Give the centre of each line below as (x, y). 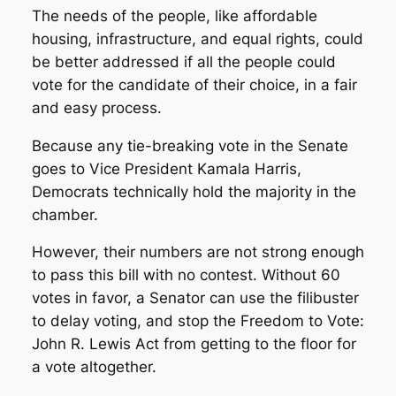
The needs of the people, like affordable (174, 15)
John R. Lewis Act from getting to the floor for (194, 344)
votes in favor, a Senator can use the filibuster (195, 298)
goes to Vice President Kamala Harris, (166, 168)
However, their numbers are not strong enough (198, 252)
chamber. (65, 214)
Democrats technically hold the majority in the (194, 191)
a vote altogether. (94, 367)
